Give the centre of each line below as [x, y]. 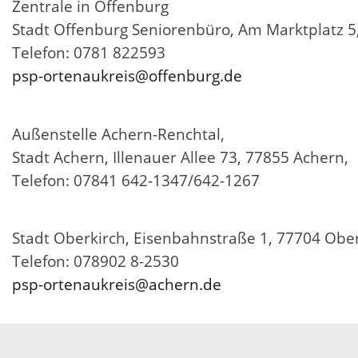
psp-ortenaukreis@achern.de [117, 284]
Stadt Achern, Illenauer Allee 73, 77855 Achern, [180, 157]
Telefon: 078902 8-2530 [95, 261]
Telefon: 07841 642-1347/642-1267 [136, 180]
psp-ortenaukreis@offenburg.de [127, 76]
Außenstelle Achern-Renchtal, [118, 134]
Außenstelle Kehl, [75, 342]
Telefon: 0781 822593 [89, 53]
